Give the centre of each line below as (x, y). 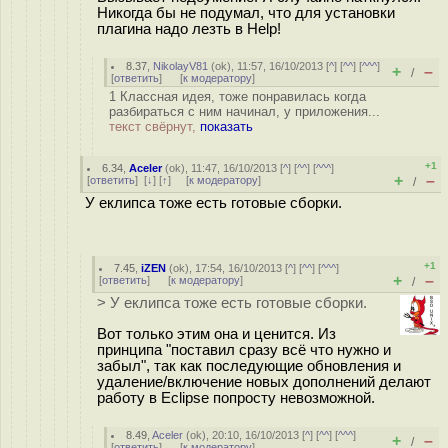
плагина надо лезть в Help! (189, 28)
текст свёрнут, (154, 126)
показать (226, 126)
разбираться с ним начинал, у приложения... (244, 111)
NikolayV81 (181, 66)
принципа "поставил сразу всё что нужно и (244, 349)
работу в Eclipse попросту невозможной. (236, 397)
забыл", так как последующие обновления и (249, 365)
